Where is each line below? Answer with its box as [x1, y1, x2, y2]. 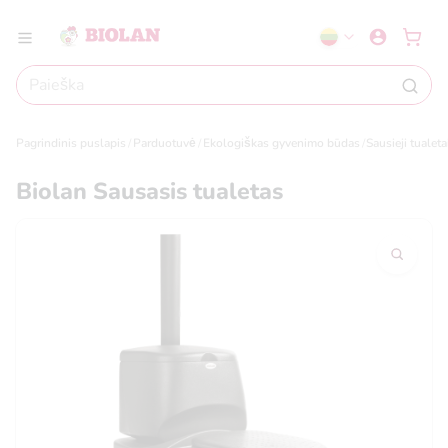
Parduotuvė [132, 135, 196, 152]
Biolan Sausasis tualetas [16, 175, 283, 207]
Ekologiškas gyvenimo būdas [202, 135, 360, 152]
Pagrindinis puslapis [16, 135, 126, 152]
